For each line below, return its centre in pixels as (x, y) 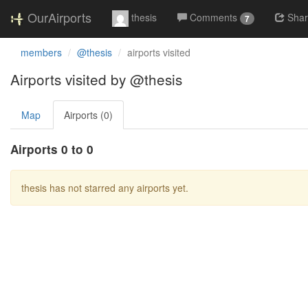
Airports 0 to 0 (52, 149)
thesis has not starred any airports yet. (105, 188)
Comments (213, 17)
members (41, 52)
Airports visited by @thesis (96, 79)
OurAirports (59, 17)
